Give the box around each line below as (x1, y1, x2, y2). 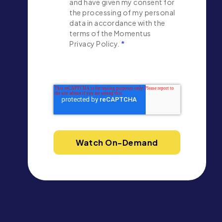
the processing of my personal (69, 8, 175, 17)
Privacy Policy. (69, 39, 120, 49)
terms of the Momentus (69, 29, 151, 38)
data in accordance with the (69, 18, 166, 28)
